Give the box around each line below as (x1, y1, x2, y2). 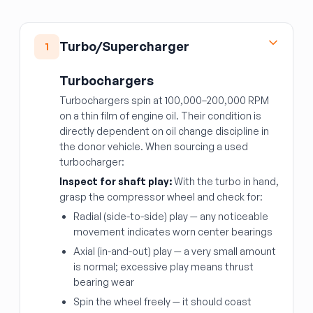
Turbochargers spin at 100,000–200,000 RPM (59, 94, 269, 106)
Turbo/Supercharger (59, 38, 189, 54)
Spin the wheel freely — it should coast (73, 296, 252, 307)
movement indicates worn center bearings (73, 226, 272, 238)
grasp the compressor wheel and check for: (59, 191, 263, 203)
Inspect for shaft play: (59, 175, 172, 187)
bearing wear (73, 276, 134, 288)
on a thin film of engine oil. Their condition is (59, 110, 261, 122)
